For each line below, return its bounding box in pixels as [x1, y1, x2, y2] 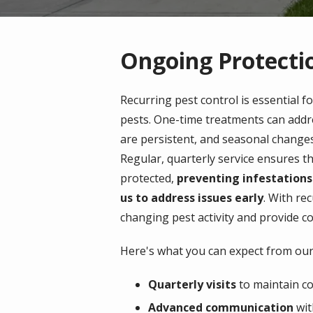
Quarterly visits [148, 277, 236, 293]
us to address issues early [120, 190, 263, 206]
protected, [120, 170, 177, 187]
